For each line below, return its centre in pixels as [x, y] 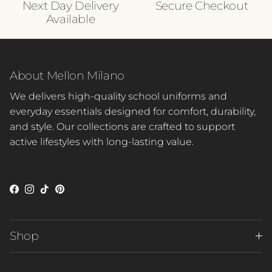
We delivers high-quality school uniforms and [118, 96]
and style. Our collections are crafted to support [122, 126]
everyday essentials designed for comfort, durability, [133, 111]
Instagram [53, 192]
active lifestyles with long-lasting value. [102, 141]
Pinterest [81, 192]
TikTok [58, 192]
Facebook [37, 192]
